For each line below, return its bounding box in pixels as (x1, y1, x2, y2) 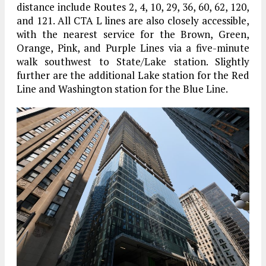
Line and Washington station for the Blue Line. (17, 82, 228, 96)
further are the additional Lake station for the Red (17, 68, 249, 83)
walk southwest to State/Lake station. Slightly (17, 55, 249, 69)
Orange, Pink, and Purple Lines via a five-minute (17, 41, 249, 55)
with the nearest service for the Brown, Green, (17, 27, 249, 42)
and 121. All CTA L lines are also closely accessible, (17, 14, 249, 28)
